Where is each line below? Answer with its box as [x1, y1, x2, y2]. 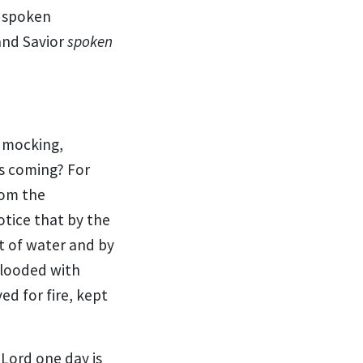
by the [67, 209, 110, 229]
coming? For [8, 159, 90, 179]
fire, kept [46, 284, 108, 305]
